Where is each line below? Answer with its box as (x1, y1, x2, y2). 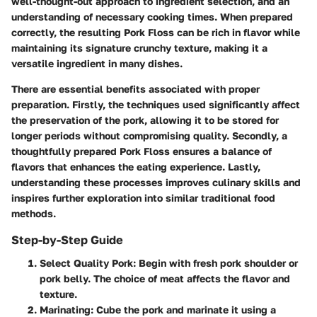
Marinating (40, 303, 91, 316)
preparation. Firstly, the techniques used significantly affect (11, 98, 300, 111)
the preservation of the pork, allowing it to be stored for (11, 114, 279, 127)
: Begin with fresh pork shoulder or (133, 256, 298, 269)
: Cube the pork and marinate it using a (91, 303, 276, 316)
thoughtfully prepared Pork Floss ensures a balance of (11, 145, 272, 158)
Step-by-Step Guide (11, 233, 123, 248)
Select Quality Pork (40, 256, 133, 269)
